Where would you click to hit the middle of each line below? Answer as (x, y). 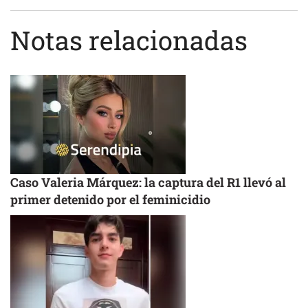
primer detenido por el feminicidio (110, 200)
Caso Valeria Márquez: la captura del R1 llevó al (148, 183)
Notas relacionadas (129, 40)
